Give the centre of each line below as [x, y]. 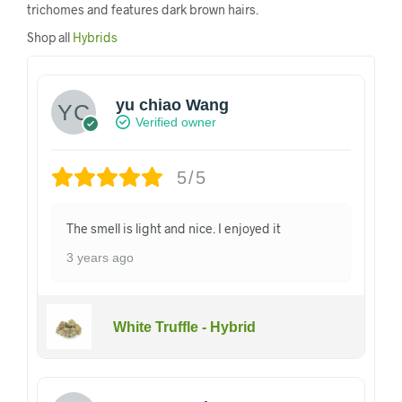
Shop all [50, 38]
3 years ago [100, 258]
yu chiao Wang [172, 105]
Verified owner [176, 122]
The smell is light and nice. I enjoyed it [174, 229]
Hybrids [95, 38]
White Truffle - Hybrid [184, 327]
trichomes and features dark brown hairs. [143, 10]
